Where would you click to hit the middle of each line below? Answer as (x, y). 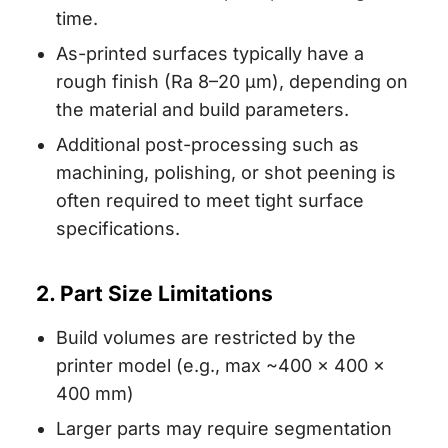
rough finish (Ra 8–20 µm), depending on (231, 82)
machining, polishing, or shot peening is (225, 173)
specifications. (117, 229)
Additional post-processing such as (207, 145)
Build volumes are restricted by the (205, 338)
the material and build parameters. (202, 110)
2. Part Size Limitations (154, 294)
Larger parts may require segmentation (223, 429)
